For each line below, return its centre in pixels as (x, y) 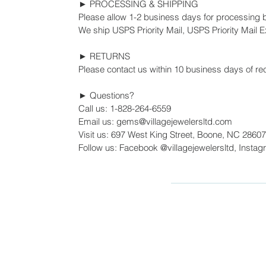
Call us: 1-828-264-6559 (125, 108)
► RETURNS (104, 56)
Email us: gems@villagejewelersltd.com (155, 121)
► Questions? (106, 95)
